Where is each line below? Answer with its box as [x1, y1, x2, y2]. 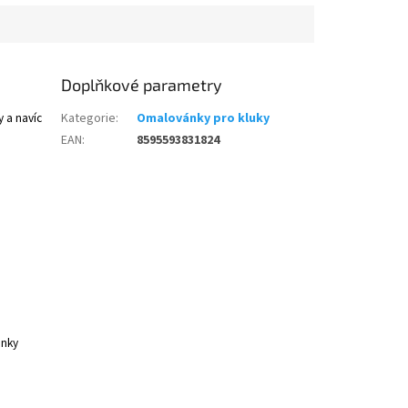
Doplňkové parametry [61, 75, 223, 96]
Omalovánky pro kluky [137, 109, 270, 128]
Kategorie [61, 109, 117, 128]
